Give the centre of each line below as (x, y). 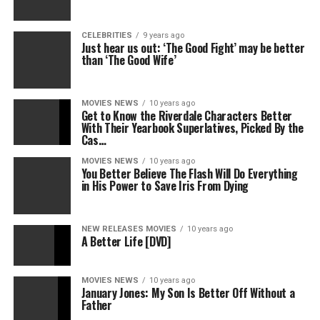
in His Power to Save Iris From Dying (165, 186)
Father (96, 305)
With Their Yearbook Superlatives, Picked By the (192, 128)
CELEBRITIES (106, 35)
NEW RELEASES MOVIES (129, 229)
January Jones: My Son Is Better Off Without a (188, 293)
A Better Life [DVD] (126, 241)
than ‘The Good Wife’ (129, 60)
